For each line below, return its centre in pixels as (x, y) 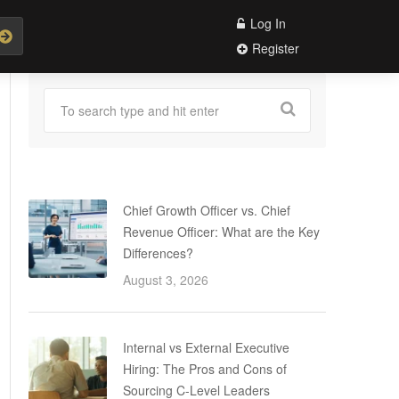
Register (274, 48)
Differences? (158, 253)
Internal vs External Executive (206, 347)
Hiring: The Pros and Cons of (205, 369)
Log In (266, 23)
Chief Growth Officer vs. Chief (207, 210)
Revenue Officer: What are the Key (221, 232)
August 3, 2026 (166, 280)
